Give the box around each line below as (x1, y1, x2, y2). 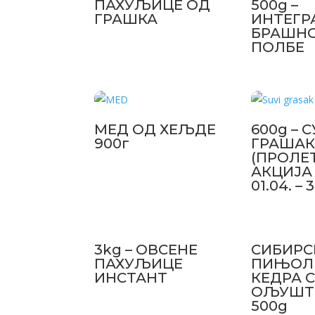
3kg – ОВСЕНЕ (94, 240, 198, 258)
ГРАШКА (94, 11, 158, 28)
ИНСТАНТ (94, 269, 168, 286)
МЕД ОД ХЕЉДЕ (94, 121, 217, 138)
